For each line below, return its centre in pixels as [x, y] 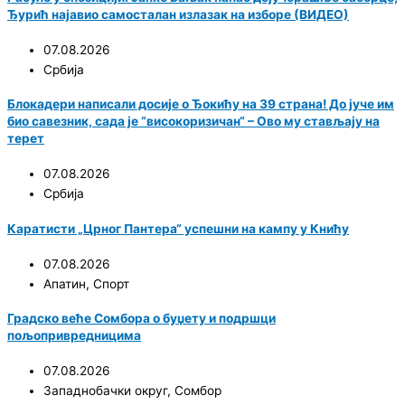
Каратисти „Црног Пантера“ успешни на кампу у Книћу [178, 228]
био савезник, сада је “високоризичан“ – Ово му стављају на [193, 122]
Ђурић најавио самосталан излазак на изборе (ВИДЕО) [178, 14]
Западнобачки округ [105, 391]
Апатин [65, 283]
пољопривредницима [74, 335]
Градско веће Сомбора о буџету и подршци [141, 318]
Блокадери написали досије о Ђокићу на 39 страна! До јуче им [201, 104]
